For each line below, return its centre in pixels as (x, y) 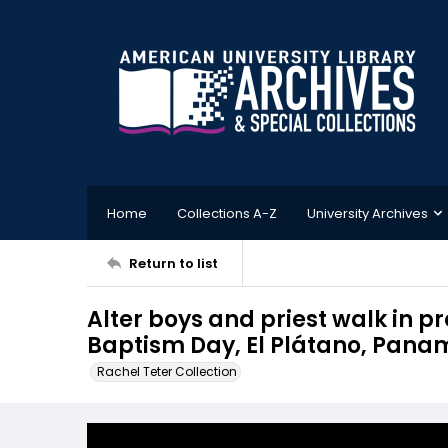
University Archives (367, 213)
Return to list (173, 263)
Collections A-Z (227, 213)
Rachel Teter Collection (167, 371)
